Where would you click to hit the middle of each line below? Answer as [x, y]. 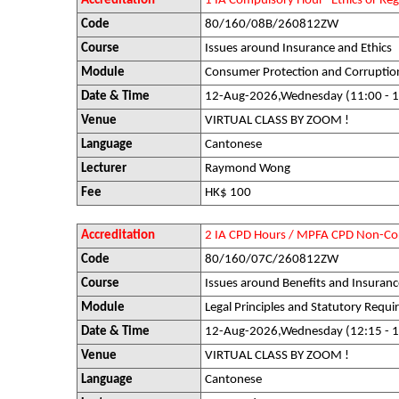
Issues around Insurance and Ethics [298, 49]
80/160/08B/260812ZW [272, 24]
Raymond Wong [248, 169]
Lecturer [104, 169]
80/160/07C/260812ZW [272, 260]
